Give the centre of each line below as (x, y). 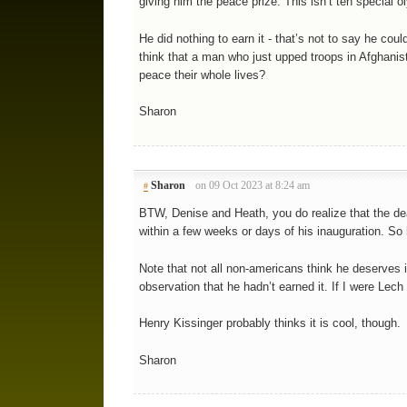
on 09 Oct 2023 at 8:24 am (253, 186)
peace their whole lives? (202, 74)
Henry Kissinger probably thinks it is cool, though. (269, 323)
